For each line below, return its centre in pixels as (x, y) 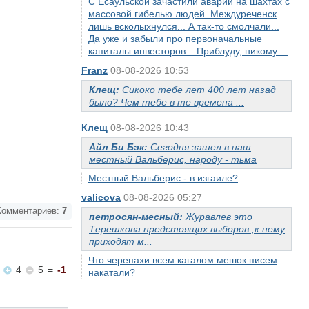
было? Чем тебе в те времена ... (167, 102)
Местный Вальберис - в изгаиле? (163, 178)
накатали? (112, 272)
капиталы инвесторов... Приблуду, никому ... (188, 51)
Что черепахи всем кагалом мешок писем (183, 260)
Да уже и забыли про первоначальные (175, 39)
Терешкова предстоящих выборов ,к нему (187, 229)
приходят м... (121, 241)
